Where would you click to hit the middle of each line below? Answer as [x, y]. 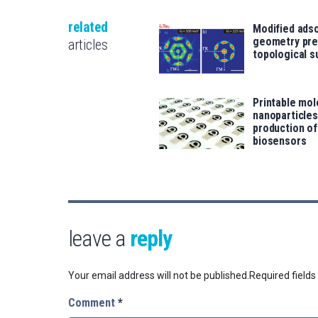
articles [88, 45]
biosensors [280, 141]
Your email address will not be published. [159, 276]
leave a [99, 239]
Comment [93, 303]
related [88, 27]
